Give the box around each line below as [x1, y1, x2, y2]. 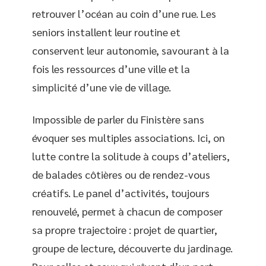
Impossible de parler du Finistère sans [32, 112, 204, 126]
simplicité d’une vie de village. [32, 80, 171, 94]
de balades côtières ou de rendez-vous [32, 167, 210, 181]
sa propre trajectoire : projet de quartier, [32, 222, 217, 236]
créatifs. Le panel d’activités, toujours [32, 185, 210, 199]
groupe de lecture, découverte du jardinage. [32, 240, 233, 255]
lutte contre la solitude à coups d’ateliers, [32, 148, 230, 163]
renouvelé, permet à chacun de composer [32, 204, 223, 218]
